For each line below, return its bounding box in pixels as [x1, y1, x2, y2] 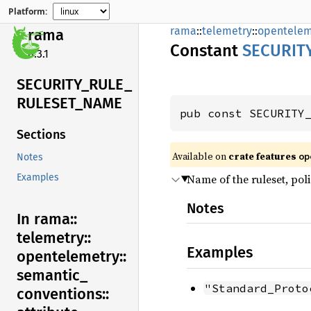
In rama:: [17, 210, 77, 229]
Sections [17, 127, 66, 143]
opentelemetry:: [17, 247, 126, 267]
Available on [172, 149, 228, 163]
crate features [228, 149, 299, 163]
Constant [170, 41, 242, 60]
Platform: [8, 5, 47, 17]
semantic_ [17, 266, 87, 285]
